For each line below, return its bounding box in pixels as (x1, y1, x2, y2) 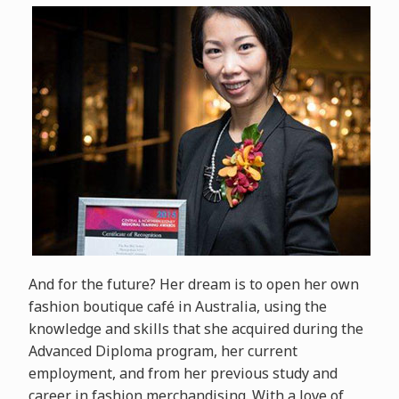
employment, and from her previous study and (28, 363, 338, 383)
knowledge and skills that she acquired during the (28, 319, 363, 338)
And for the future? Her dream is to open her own (28, 274, 359, 294)
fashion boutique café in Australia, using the (28, 297, 327, 316)
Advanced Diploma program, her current (28, 341, 297, 361)
